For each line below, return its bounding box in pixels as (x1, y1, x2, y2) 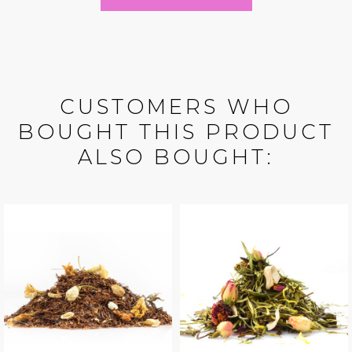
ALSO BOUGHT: (78, 145, 274, 170)
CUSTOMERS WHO (59, 94, 293, 120)
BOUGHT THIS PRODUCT (18, 119, 334, 145)
